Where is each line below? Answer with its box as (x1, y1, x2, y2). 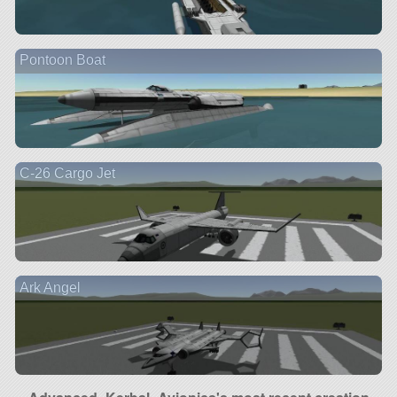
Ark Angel (19, 279, 81, 295)
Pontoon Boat (19, 52, 105, 68)
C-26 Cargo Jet (19, 166, 115, 182)
